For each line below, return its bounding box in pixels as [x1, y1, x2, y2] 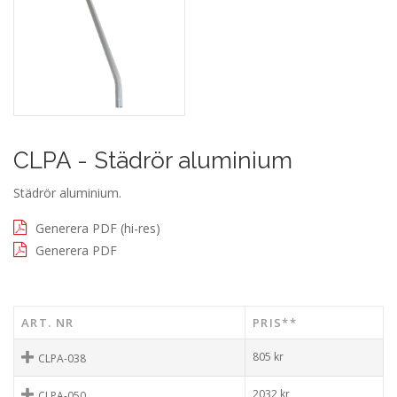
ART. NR [21, 315, 74, 331]
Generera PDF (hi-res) [35, 220, 160, 237]
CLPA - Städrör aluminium [13, 147, 292, 175]
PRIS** [253, 315, 297, 331]
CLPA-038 [38, 351, 86, 367]
